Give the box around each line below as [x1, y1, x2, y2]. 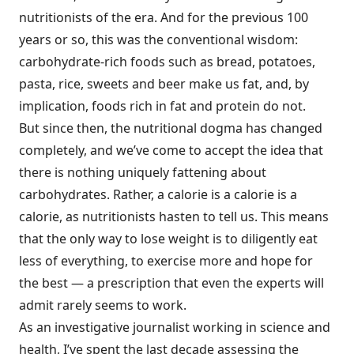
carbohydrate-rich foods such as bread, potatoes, [19, 53, 315, 70]
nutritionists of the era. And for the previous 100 [19, 9, 308, 26]
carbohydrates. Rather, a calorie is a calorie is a [19, 186, 297, 203]
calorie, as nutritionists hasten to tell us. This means [19, 208, 329, 225]
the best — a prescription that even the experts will [19, 274, 324, 292]
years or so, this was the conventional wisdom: [19, 31, 298, 48]
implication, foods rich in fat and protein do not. [19, 97, 306, 115]
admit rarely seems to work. [19, 296, 186, 314]
